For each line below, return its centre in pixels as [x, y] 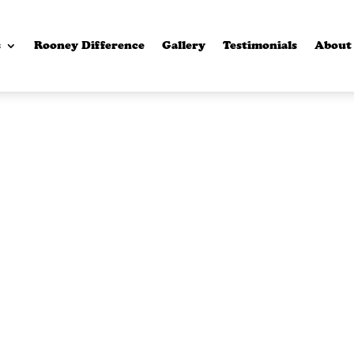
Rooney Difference [90, 45]
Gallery [184, 45]
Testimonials [260, 45]
